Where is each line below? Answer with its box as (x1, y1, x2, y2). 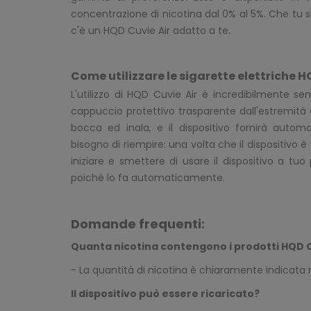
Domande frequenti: (71, 215, 205, 233)
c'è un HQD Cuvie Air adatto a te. (71, 24, 230, 38)
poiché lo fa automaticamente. (71, 171, 225, 185)
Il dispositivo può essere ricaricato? (71, 287, 260, 301)
